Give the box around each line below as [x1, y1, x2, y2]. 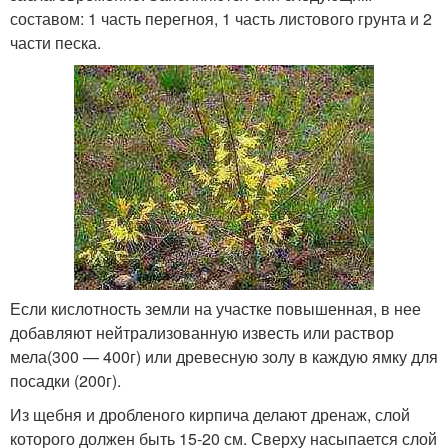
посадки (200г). [10, 368, 121, 392]
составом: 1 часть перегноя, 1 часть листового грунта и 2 [10, 6, 432, 30]
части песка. [10, 30, 101, 54]
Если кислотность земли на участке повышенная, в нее [10, 296, 421, 320]
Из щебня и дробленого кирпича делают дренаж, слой [10, 402, 410, 426]
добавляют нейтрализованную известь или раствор [10, 320, 394, 344]
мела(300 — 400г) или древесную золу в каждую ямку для [10, 344, 438, 368]
